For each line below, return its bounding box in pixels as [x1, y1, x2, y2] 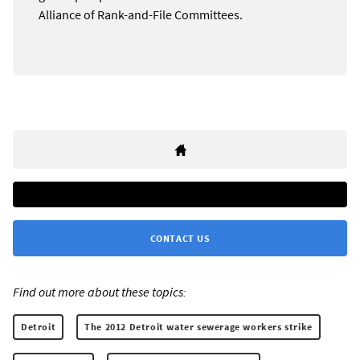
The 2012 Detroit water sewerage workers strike [84, 320, 313, 333]
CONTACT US [149, 231, 211, 244]
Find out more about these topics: [13, 283, 186, 300]
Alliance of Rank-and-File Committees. [39, 6, 243, 22]
